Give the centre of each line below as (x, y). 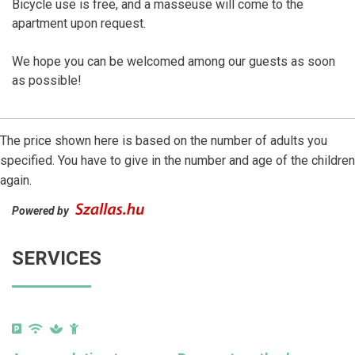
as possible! (47, 80)
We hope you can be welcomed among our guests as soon (174, 61)
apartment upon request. (79, 23)
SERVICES (57, 258)
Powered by (42, 210)
